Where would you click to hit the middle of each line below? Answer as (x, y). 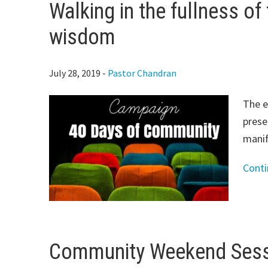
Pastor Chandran (142, 73)
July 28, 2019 (75, 73)
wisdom (82, 37)
